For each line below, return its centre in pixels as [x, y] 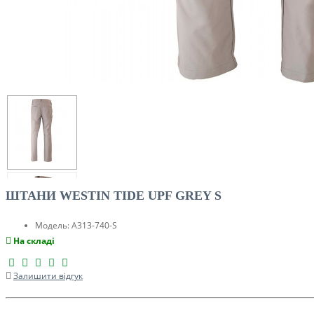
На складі [34, 241]
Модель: [52, 225]
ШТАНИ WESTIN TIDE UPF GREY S [114, 196]
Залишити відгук [48, 276]
